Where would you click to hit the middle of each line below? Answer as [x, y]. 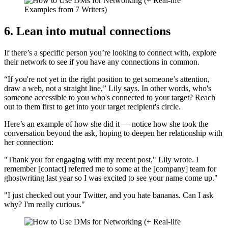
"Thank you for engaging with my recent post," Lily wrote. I [101, 159]
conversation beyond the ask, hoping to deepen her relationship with [113, 133]
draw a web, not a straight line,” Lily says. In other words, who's [108, 88]
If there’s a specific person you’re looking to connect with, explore [110, 52]
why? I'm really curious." [45, 204]
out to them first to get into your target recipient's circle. [92, 106]
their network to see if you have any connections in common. [103, 62]
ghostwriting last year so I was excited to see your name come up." [111, 178]
